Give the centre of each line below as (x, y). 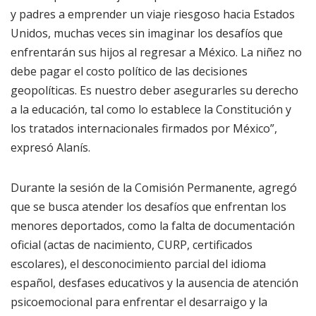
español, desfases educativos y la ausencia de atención (154, 283)
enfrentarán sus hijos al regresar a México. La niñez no (156, 53)
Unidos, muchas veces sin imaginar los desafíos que (147, 34)
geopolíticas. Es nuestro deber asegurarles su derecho (154, 91)
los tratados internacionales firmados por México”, (144, 129)
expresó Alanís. (50, 148)
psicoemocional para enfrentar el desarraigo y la (139, 302)
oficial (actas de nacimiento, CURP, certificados (132, 245)
